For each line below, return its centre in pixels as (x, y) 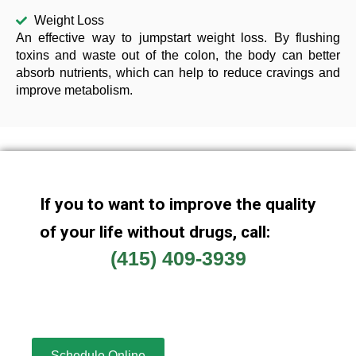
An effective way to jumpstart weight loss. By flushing (178, 38)
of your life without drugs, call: (155, 232)
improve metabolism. (74, 90)
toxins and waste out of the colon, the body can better (178, 55)
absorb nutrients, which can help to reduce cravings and (178, 73)
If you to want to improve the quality (178, 204)
